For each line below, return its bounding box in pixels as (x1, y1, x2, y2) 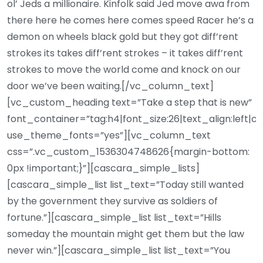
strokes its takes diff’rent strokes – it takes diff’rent (7, 46, 243, 60)
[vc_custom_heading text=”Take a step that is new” (7, 95, 252, 109)
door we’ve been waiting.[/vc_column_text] (7, 79, 214, 93)
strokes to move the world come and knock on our (7, 62, 241, 76)
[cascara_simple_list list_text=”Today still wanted (7, 177, 244, 191)
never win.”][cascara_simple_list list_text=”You (7, 243, 230, 257)
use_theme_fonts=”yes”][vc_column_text (7, 128, 211, 142)
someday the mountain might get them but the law (7, 227, 244, 241)
